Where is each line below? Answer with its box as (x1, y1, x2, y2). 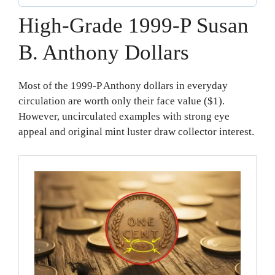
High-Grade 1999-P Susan (18, 14, 249, 38)
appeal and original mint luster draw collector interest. (18, 126, 254, 138)
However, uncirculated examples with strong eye (18, 110, 230, 123)
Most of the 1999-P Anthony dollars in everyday (18, 80, 228, 92)
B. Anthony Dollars (18, 41, 189, 65)
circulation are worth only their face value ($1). (18, 95, 225, 107)
